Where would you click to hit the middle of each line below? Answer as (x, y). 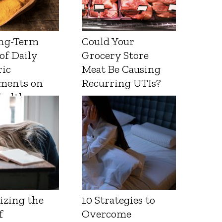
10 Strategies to (119, 200)
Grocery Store (115, 55)
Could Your (108, 42)
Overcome (107, 214)
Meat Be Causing (121, 69)
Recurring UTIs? (122, 83)
